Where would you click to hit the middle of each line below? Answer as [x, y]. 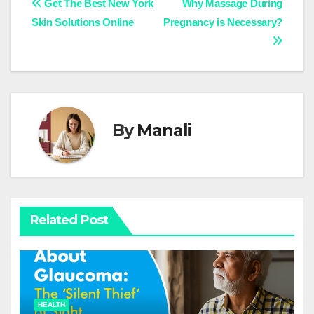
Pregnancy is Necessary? [223, 22]
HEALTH [51, 304]
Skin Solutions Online [83, 22]
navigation [88, 36]
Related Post [69, 220]
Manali [164, 130]
